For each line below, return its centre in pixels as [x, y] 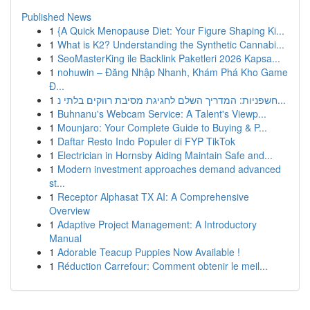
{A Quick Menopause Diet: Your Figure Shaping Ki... [171, 30]
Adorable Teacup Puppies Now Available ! [149, 252]
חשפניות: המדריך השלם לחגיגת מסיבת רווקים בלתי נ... [282, 100]
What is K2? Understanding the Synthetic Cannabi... [171, 44]
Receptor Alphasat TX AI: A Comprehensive [153, 197]
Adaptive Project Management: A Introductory [157, 224]
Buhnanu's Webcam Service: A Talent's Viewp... [162, 113]
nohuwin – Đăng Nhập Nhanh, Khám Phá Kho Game [173, 72]
